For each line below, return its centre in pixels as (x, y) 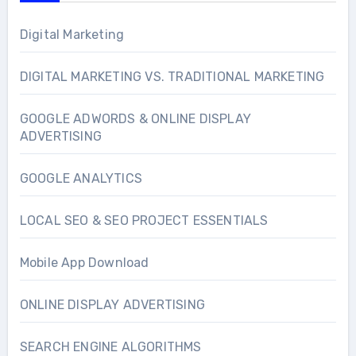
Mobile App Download (84, 263)
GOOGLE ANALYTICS (81, 178)
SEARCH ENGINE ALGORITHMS (110, 347)
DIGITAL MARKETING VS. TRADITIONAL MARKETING (172, 77)
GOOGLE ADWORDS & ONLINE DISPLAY (135, 119)
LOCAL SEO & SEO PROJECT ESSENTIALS (144, 221)
